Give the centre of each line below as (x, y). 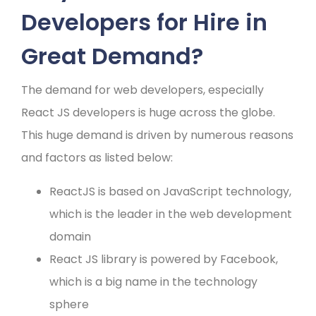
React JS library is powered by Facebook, (164, 259)
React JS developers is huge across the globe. (148, 112)
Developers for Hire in (144, 22)
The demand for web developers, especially (142, 90)
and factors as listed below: (97, 157)
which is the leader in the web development (171, 214)
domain (70, 236)
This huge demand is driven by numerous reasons (157, 135)
